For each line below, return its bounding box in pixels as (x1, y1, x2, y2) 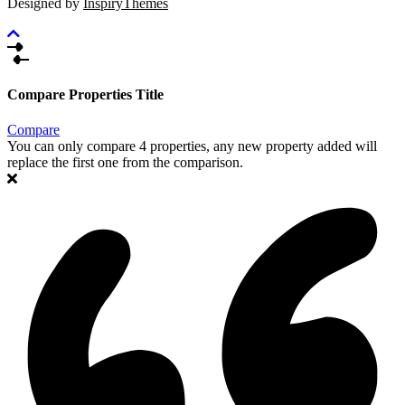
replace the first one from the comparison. (7, 155, 243, 171)
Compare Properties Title (7, 86, 164, 102)
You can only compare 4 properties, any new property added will (7, 138, 377, 155)
